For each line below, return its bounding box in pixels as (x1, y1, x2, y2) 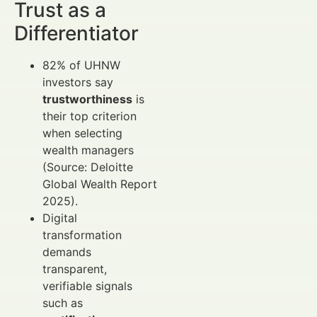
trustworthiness (42, 91, 132, 106)
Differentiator (14, 21, 139, 45)
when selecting (42, 125, 122, 140)
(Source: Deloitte (42, 159, 133, 174)
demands (42, 244, 91, 259)
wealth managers (42, 142, 134, 157)
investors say (42, 74, 113, 89)
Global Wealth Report (42, 176, 157, 191)
